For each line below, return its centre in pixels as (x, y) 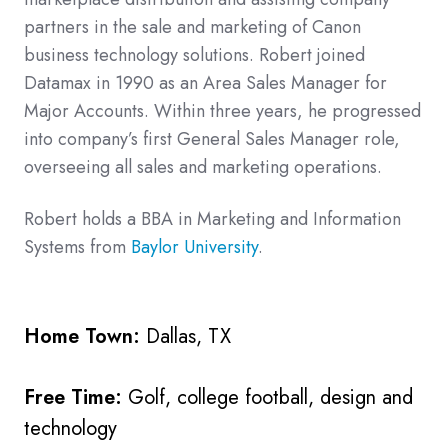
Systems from (77, 246)
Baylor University (194, 246)
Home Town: (85, 336)
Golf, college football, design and (270, 397)
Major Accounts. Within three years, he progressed (222, 110)
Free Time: (76, 397)
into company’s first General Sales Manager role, (212, 138)
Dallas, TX (188, 336)
